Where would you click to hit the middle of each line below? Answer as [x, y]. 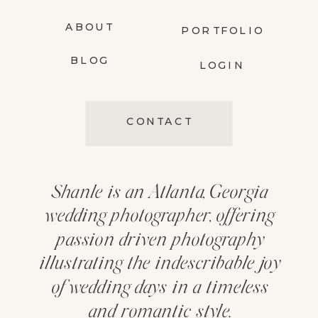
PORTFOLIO [223, 30]
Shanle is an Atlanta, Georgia [160, 193]
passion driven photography [159, 241]
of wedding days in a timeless [159, 289]
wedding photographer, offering [160, 217]
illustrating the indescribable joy [160, 265]
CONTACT [159, 122]
